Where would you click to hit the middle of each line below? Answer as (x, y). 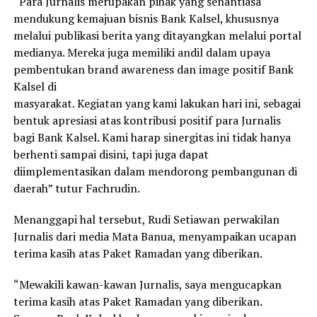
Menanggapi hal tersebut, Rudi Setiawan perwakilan (146, 219)
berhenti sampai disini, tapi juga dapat (111, 154)
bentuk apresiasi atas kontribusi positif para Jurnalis (147, 120)
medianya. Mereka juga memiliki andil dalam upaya (142, 52)
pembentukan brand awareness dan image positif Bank (153, 69)
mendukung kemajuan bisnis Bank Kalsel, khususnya (146, 18)
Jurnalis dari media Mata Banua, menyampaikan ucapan (155, 236)
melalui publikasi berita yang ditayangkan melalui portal (157, 35)
